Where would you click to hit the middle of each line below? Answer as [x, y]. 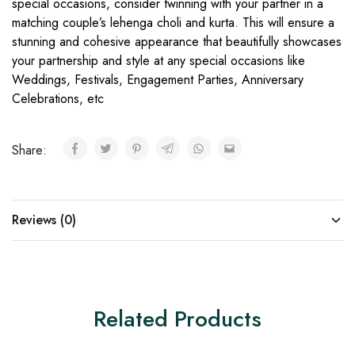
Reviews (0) [44, 220]
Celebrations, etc [58, 99]
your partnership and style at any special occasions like [158, 61]
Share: [31, 151]
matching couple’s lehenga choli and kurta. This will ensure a [173, 23]
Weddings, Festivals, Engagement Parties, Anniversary [158, 80]
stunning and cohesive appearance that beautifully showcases [177, 42]
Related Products [177, 319]
